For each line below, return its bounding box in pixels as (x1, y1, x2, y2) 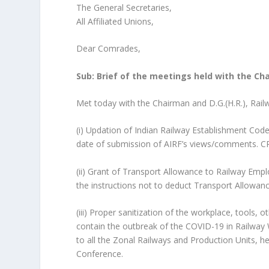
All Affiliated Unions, (76, 15, 154, 27)
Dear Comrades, (76, 43, 141, 55)
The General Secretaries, (76, 1, 172, 13)
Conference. (76, 248, 124, 260)
